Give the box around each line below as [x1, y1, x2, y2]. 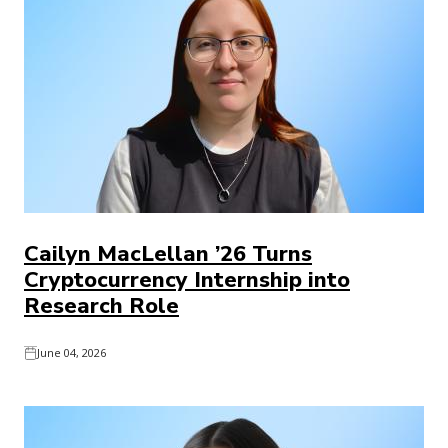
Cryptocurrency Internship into [24, 265, 350, 295]
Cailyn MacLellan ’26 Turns [24, 239, 312, 269]
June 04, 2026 [37, 345, 106, 360]
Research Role [24, 291, 179, 321]
